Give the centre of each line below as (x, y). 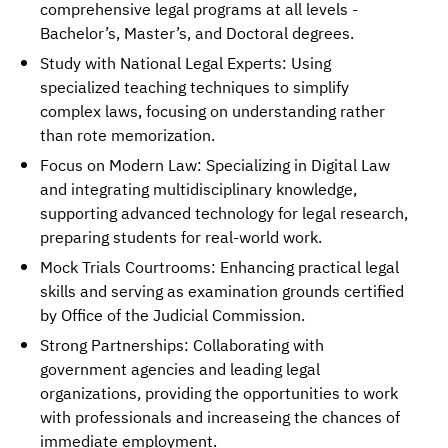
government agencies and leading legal (180, 370)
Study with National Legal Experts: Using (185, 64)
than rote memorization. (127, 136)
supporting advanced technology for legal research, (224, 214)
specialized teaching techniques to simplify (194, 88)
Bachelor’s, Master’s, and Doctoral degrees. (197, 34)
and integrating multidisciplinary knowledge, (198, 190)
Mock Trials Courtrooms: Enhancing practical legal (219, 268)
